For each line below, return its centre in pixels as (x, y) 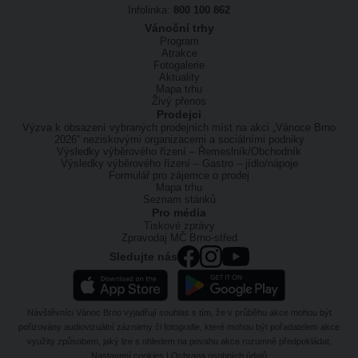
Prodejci (179, 115)
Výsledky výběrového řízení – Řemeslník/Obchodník (179, 152)
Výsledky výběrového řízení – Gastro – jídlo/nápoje (179, 164)
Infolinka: (151, 10)
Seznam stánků (179, 200)
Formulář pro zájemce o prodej (179, 176)
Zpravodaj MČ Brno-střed (179, 238)
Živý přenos (179, 101)
